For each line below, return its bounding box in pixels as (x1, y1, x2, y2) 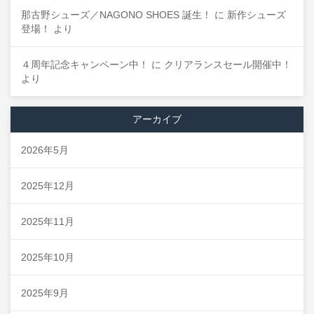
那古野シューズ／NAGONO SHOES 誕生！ (21, 9, 212, 20)
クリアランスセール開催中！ (164, 59, 292, 70)
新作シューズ (227, 9, 286, 20)
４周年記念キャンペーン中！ (21, 59, 149, 70)
